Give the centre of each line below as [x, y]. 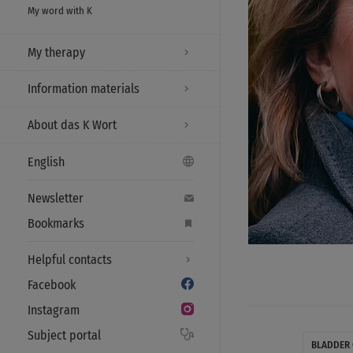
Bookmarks [56, 223]
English [46, 162]
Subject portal [64, 335]
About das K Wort [72, 125]
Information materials [84, 89]
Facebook [52, 285]
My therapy [56, 52]
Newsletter [56, 198]
